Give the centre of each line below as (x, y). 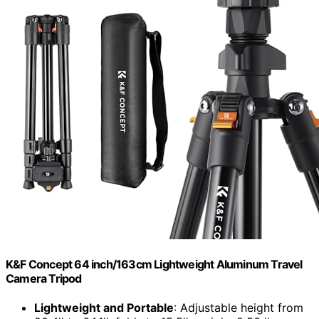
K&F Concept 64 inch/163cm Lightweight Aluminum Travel (154, 264)
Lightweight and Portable (104, 308)
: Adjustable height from (239, 308)
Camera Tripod (44, 278)
